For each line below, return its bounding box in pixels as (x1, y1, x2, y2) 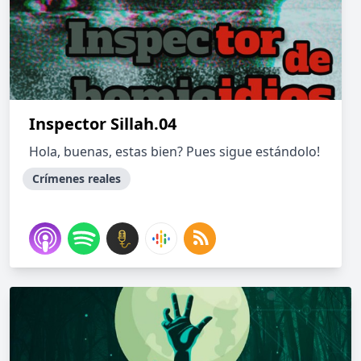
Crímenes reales (32, 171, 121, 186)
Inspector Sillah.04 (29, 113, 176, 135)
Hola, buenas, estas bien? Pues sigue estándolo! (29, 143, 320, 160)
